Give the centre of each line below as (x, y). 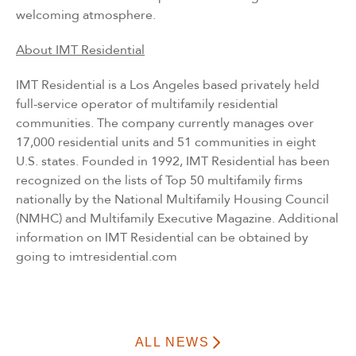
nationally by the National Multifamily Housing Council (172, 199)
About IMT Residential (80, 50)
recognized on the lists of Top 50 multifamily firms (159, 180)
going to (43, 256)
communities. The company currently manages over (165, 123)
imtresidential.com (123, 256)
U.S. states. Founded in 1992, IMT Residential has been (173, 161)
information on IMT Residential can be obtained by (162, 237)
